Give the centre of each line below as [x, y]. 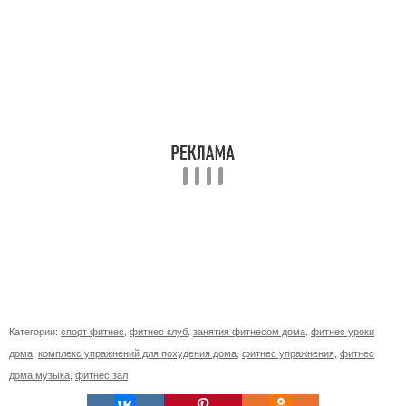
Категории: [35, 330]
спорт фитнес [92, 330]
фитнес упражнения [288, 352]
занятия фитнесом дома [249, 330]
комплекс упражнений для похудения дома [137, 352]
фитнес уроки [343, 330]
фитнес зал [101, 374]
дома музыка [39, 374]
